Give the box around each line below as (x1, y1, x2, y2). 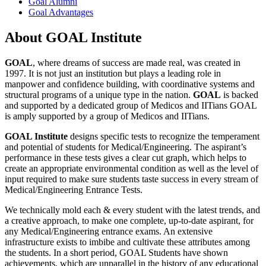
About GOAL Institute (5, 30, 142, 46)
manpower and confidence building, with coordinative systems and (5, 79, 255, 90)
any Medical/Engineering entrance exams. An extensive (5, 226, 213, 237)
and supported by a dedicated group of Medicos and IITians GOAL (5, 100, 256, 111)
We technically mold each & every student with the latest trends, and (5, 205, 260, 216)
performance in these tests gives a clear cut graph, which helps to (5, 153, 246, 163)
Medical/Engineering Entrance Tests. (5, 185, 142, 195)
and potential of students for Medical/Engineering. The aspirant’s (5, 142, 246, 153)
